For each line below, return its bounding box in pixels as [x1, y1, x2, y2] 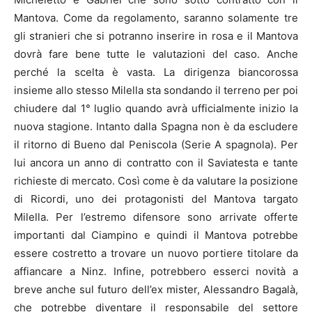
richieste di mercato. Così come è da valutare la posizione [14, 173, 298, 187]
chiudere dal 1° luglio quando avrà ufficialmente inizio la [14, 101, 298, 115]
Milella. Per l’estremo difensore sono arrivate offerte [14, 210, 298, 224]
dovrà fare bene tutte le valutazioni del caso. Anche [14, 47, 298, 61]
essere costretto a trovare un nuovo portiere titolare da [14, 246, 298, 260]
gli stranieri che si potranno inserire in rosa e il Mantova [14, 29, 298, 42]
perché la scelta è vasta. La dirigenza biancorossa [14, 65, 298, 79]
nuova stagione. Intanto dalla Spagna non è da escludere [14, 119, 298, 133]
